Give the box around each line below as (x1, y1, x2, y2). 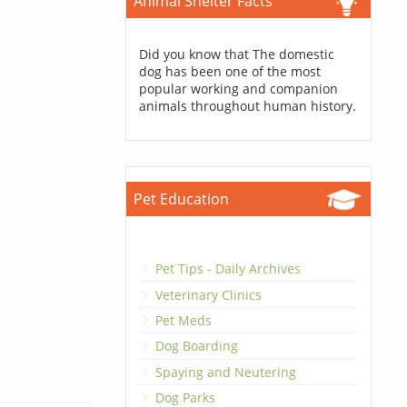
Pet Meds (154, 311, 212, 329)
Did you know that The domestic (138, 45, 334, 63)
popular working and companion (138, 80, 338, 97)
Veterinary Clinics (154, 285, 262, 303)
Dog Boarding (154, 337, 238, 355)
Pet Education (133, 189, 229, 209)
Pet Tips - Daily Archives (154, 260, 301, 278)
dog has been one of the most (138, 63, 321, 80)
